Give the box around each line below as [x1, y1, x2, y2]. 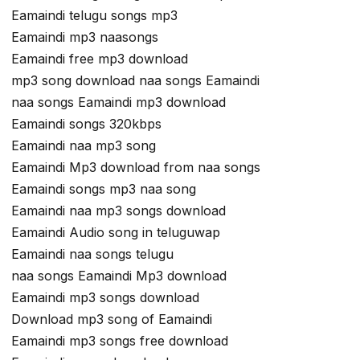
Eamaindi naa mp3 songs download [11, 202, 226, 219]
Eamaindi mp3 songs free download [11, 332, 228, 349]
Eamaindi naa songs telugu [11, 245, 174, 262]
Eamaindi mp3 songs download [11, 288, 199, 305]
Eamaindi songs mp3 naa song [11, 180, 196, 197]
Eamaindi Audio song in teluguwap [11, 223, 220, 240]
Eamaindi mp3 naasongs [11, 28, 158, 45]
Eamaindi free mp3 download [11, 50, 188, 67]
